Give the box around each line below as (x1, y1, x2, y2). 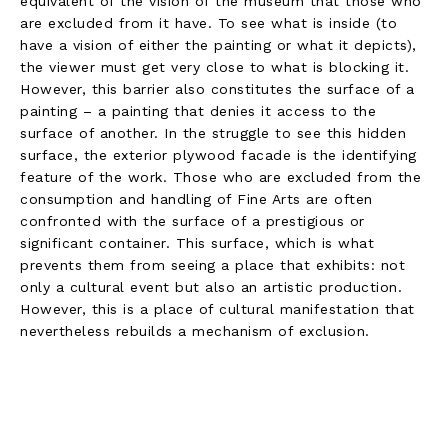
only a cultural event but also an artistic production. (20, 278, 402, 295)
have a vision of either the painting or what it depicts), (20, 36, 417, 53)
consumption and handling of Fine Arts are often (20, 190, 373, 207)
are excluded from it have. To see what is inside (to (20, 14, 397, 31)
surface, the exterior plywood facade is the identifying (20, 146, 417, 163)
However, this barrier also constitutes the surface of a (20, 80, 415, 97)
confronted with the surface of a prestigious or (20, 212, 365, 229)
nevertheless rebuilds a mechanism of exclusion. (20, 322, 370, 339)
